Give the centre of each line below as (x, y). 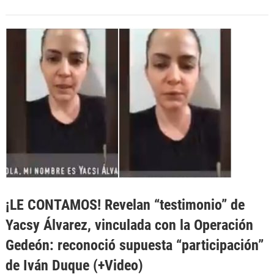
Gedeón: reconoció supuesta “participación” (134, 245)
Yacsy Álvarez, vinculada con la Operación (129, 224)
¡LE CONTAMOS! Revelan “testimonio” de (125, 204)
